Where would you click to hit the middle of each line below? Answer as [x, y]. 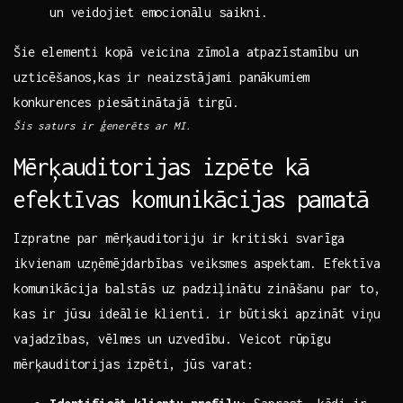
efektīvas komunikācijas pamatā [191, 199]
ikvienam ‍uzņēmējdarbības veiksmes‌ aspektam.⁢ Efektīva [197, 264]
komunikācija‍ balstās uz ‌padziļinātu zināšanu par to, [197, 289]
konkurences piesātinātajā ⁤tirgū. [126, 103]
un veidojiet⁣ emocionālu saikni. [159, 13]
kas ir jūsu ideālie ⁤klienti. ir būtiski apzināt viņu [197, 314]
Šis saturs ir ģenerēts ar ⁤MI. [103, 126]
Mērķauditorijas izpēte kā [161, 167]
